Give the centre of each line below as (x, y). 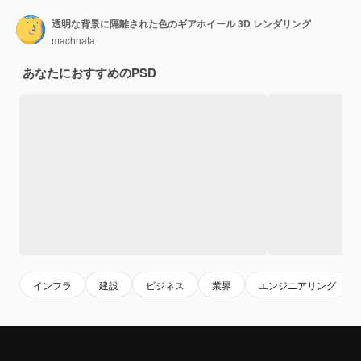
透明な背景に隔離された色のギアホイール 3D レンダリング (181, 23)
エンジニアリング (297, 284)
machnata (73, 39)
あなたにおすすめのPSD (89, 73)
